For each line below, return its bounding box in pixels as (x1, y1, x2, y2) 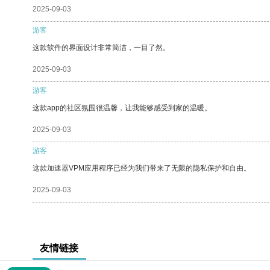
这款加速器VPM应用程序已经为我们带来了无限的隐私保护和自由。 (33, 163, 251, 172)
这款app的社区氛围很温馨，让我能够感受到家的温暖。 (33, 103, 212, 112)
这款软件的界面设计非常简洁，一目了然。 (33, 43, 170, 52)
